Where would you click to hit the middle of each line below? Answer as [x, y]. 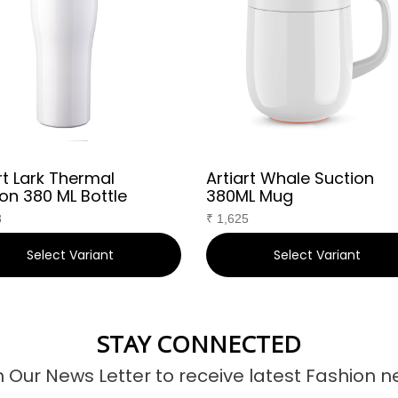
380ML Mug [250, 196]
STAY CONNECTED [199, 344]
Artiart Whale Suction [290, 178]
